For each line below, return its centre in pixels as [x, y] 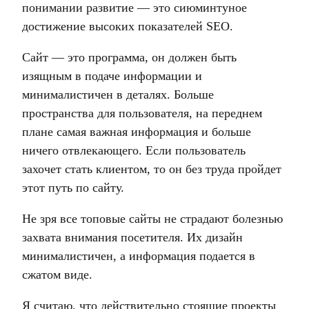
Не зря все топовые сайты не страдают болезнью [152, 219]
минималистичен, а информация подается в [139, 256]
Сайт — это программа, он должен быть [129, 57]
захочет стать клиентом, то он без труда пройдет [152, 169]
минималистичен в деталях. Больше [118, 94]
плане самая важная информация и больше [137, 132]
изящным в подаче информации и [112, 76]
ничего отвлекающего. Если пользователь [134, 150]
